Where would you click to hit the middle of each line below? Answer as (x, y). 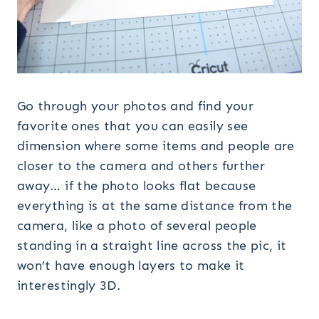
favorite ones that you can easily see (133, 126)
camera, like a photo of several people (137, 225)
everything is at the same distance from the (155, 205)
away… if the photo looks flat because (137, 185)
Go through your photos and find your (135, 106)
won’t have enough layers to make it (131, 265)
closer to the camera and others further (141, 166)
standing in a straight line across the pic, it (152, 245)
